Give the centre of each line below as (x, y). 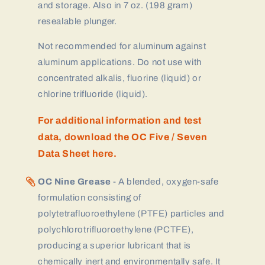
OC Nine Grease (75, 181)
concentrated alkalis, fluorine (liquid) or (120, 78)
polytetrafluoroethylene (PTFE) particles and (131, 213)
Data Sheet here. (77, 153)
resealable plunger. (77, 21)
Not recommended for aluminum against (122, 46)
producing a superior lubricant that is (114, 245)
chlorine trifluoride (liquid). (93, 94)
